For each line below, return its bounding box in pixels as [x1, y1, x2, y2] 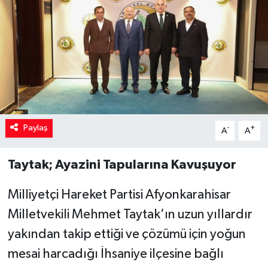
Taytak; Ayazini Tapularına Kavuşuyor [7, 158, 236, 172]
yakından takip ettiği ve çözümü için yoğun [7, 228, 246, 242]
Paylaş [23, 123, 48, 133]
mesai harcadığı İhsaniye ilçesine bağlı [7, 248, 224, 261]
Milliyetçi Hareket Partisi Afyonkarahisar [7, 188, 231, 202]
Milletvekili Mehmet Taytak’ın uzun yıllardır [7, 208, 252, 222]
